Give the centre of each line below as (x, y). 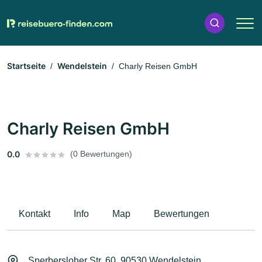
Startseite (26, 66)
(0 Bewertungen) (101, 154)
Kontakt (35, 214)
